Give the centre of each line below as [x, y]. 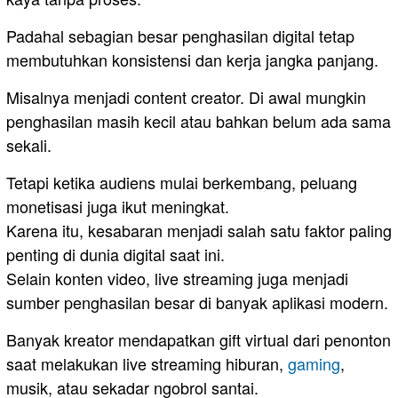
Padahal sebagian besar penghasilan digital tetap [180, 35]
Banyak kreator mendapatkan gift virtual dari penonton [199, 339]
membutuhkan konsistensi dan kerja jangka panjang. [192, 59]
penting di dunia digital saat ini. [115, 254]
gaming [314, 363]
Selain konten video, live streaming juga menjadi [177, 278]
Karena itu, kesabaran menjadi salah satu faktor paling [199, 230]
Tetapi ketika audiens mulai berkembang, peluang [182, 182]
